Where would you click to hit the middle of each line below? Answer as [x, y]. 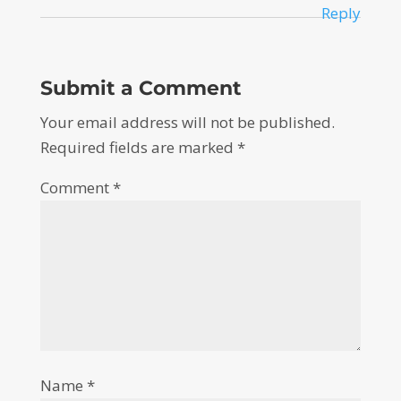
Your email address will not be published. [187, 122]
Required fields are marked [138, 147]
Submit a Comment [141, 88]
